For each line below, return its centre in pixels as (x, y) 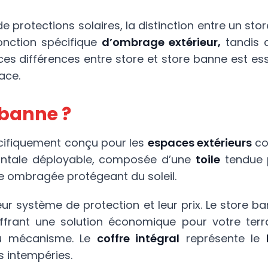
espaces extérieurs (200, 143)
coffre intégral (138, 238)
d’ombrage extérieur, (162, 42)
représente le (223, 238)
